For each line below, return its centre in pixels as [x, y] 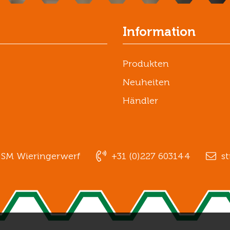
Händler [140, 101]
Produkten [146, 64]
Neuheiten [146, 82]
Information [159, 32]
